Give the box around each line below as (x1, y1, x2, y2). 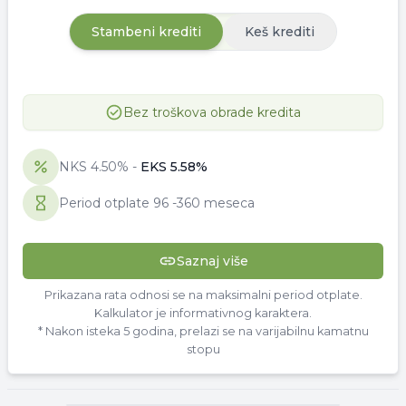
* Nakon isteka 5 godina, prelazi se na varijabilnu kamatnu (37, 324, 369, 338)
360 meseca (177, 194, 255, 211)
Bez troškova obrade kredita (123, 103, 301, 121)
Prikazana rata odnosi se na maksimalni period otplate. (43, 287, 362, 302)
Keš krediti (245, 23, 314, 40)
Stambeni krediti (92, 23, 201, 40)
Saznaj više (176, 252, 248, 269)
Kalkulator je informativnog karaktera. (94, 305, 312, 320)
